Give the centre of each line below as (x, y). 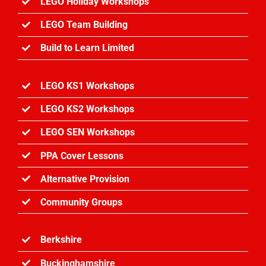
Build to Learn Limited (88, 48)
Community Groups (82, 202)
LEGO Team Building (84, 25)
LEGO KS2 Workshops (88, 109)
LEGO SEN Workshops (88, 132)
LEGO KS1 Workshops (88, 85)
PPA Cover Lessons (82, 156)
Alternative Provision (85, 179)
